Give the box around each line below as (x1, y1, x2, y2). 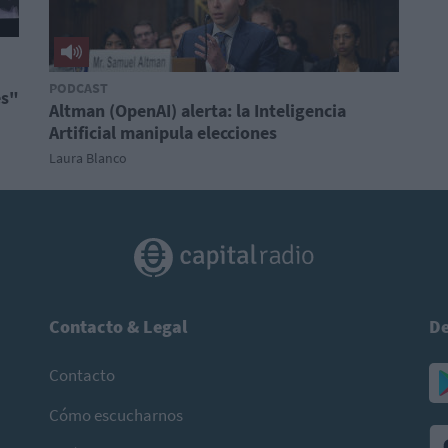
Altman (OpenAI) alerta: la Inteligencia (49, 99, 346, 122)
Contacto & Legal (49, 314, 187, 338)
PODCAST (49, 79, 108, 97)
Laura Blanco (49, 149, 127, 167)
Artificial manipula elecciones (49, 121, 277, 144)
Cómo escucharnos (49, 403, 183, 426)
